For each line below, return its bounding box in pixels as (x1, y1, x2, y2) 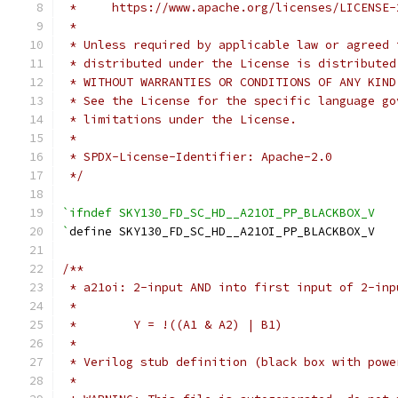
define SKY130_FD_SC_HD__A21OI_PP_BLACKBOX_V (69, 224, 375, 239)
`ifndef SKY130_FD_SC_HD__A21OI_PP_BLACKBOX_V (62, 205, 375, 220)
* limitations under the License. (62, 112, 297, 127)
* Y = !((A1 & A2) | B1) (62, 317, 283, 332)
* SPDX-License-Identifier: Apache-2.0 (62, 149, 332, 164)
